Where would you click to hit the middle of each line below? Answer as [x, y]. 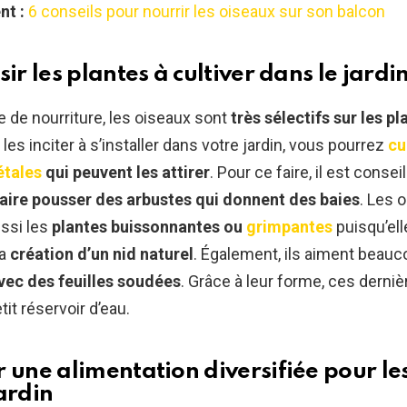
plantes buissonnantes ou [149, 227]
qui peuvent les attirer [126, 173]
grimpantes [289, 227]
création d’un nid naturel [102, 254]
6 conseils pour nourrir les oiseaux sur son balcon [207, 12]
